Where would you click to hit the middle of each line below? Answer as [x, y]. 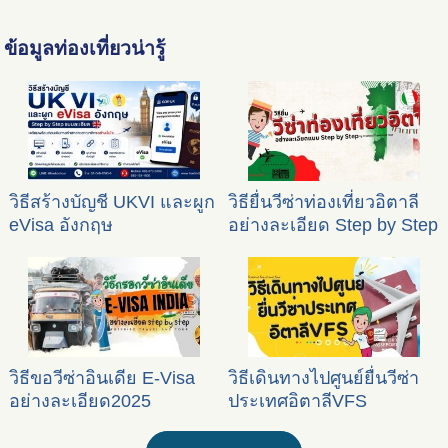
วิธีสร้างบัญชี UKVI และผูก [111, 202]
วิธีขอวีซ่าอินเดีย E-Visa [101, 377]
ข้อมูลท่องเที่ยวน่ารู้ [85, 47]
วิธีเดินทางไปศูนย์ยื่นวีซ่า [324, 377]
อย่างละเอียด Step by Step [333, 225]
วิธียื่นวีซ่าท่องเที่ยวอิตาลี [324, 202]
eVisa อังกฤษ [60, 225]
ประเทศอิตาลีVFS [298, 400]
